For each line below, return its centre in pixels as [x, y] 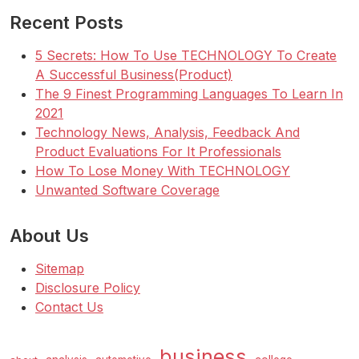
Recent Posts [67, 23]
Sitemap [60, 269]
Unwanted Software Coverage [127, 190]
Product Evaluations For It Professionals [158, 152]
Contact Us [69, 307]
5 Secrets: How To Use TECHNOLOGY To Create [186, 56]
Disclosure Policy [88, 288]
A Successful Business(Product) [134, 75]
